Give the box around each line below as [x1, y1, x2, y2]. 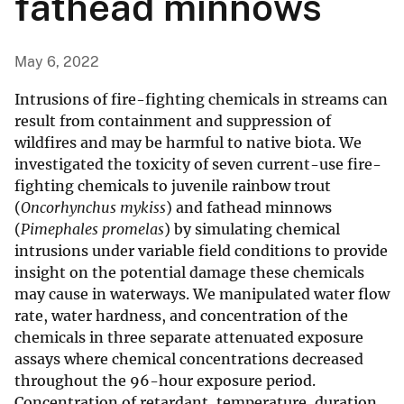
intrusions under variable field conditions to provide [14, 242, 388, 261]
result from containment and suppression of [14, 112, 331, 131]
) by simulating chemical [164, 220, 340, 239]
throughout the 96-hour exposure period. [14, 372, 316, 390]
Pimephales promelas [21, 220, 164, 239]
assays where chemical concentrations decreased [14, 350, 363, 369]
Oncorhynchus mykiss [21, 198, 166, 217]
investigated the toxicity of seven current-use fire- [14, 155, 381, 174]
